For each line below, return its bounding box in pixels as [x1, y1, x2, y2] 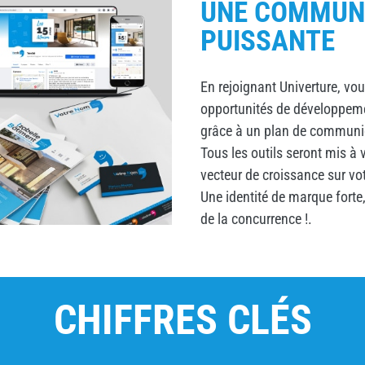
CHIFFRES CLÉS [53, 297, 312, 345]
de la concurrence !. [200, 209, 312, 227]
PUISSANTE [200, 24, 335, 58]
